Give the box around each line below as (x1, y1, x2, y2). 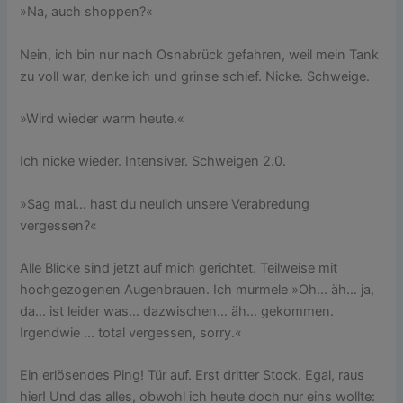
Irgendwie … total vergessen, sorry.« (20, 324, 243, 341)
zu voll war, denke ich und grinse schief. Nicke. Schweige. (20, 67, 371, 85)
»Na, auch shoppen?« (20, 4, 154, 21)
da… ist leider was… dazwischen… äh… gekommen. (20, 302, 335, 319)
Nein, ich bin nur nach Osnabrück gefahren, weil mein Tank (20, 46, 380, 63)
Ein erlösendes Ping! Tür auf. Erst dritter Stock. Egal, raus (20, 367, 365, 384)
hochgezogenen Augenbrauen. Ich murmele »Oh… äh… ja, (20, 281, 375, 298)
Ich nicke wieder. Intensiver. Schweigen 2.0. (20, 153, 287, 170)
